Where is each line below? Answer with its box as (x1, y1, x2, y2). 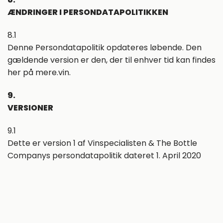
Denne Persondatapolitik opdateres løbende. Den (7, 42, 202, 54)
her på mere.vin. (7, 67, 71, 79)
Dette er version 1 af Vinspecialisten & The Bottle (7, 137, 197, 149)
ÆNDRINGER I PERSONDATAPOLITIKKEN (7, 6, 168, 18)
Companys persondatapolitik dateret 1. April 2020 (7, 149, 201, 161)
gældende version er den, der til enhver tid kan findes (7, 54, 216, 66)
